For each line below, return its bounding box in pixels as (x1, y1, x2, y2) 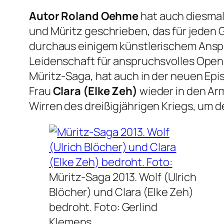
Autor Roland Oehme (29, 8, 139, 24)
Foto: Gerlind (94, 199, 157, 215)
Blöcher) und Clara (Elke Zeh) (49, 184, 194, 200)
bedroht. (49, 199, 94, 215)
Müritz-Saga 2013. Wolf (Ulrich (49, 169, 196, 185)
